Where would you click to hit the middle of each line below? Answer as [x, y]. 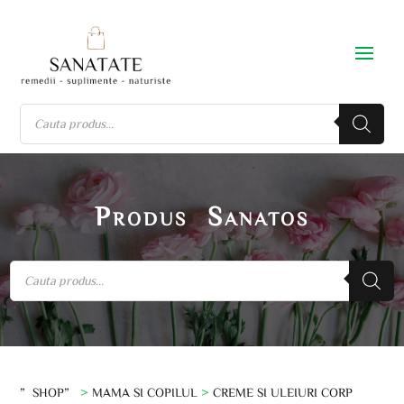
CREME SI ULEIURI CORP [283, 392]
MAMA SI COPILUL [145, 392]
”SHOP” [49, 392]
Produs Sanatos [202, 215]
